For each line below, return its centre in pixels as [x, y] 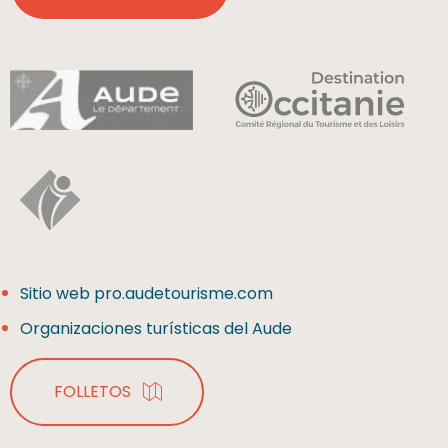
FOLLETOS [92, 391]
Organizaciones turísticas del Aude [156, 328]
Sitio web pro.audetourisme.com [146, 293]
